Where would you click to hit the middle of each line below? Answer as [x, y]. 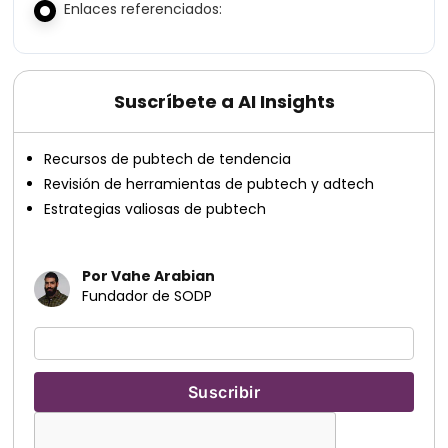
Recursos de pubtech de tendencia [168, 159]
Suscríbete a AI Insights [224, 101]
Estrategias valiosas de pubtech [155, 209]
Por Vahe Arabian [149, 276]
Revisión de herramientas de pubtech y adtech [209, 184]
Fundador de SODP [147, 296]
